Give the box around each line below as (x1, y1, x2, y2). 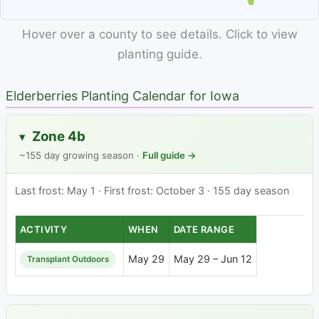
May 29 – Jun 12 (174, 253, 252, 266)
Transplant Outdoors (27, 254, 109, 265)
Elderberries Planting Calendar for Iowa (6, 88, 239, 104)
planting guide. (117, 47, 202, 62)
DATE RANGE (174, 224, 234, 236)
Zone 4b (29, 128, 85, 145)
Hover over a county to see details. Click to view (21, 27, 298, 42)
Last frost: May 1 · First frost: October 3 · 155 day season (15, 184, 289, 197)
